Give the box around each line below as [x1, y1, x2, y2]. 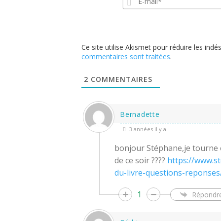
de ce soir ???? [114, 155, 168, 166]
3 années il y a [128, 125, 167, 133]
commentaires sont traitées [81, 52, 171, 62]
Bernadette [120, 110, 160, 119]
